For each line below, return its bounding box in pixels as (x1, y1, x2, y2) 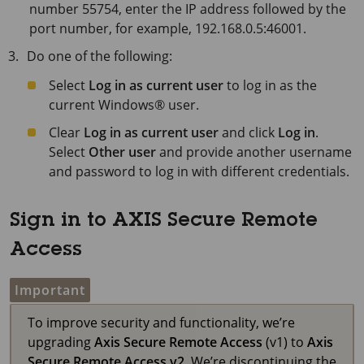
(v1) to (262, 333, 307, 351)
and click (219, 123, 278, 141)
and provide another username (156, 143, 352, 161)
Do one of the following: (27, 47, 173, 65)
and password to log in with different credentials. (49, 162, 349, 180)
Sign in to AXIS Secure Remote (10, 212, 318, 232)
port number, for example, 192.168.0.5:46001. (29, 19, 306, 37)
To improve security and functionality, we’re (28, 314, 295, 331)
